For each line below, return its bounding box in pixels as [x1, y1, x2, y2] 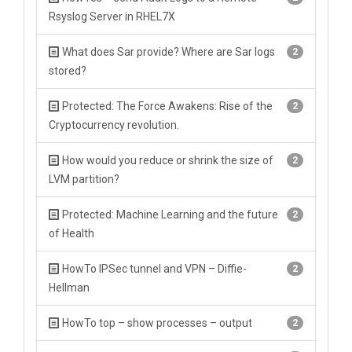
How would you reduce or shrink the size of [60, 154, 273, 167]
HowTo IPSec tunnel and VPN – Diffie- [60, 262, 247, 275]
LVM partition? [49, 173, 119, 185]
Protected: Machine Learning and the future [60, 208, 278, 221]
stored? [49, 64, 86, 77]
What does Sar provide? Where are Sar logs [60, 46, 275, 58]
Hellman [49, 281, 90, 294]
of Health [49, 227, 94, 240]
